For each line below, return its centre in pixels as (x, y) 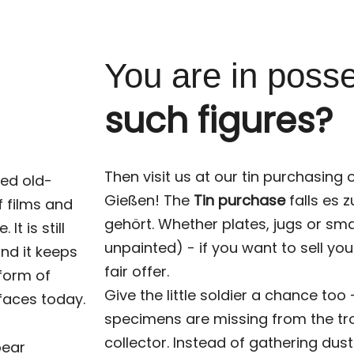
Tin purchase (239, 200)
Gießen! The (149, 200)
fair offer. (137, 271)
